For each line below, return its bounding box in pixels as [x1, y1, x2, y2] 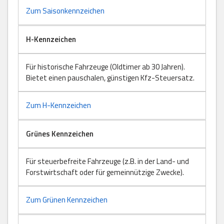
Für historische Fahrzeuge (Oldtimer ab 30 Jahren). [26, 60, 185, 72]
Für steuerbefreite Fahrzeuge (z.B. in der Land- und [26, 155, 189, 167]
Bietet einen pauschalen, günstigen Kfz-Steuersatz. [26, 71, 194, 83]
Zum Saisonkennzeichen [26, 4, 104, 16]
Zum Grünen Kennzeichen [26, 193, 107, 205]
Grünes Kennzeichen [26, 127, 93, 139]
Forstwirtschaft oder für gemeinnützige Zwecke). [26, 166, 184, 178]
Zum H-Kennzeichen [26, 99, 91, 111]
